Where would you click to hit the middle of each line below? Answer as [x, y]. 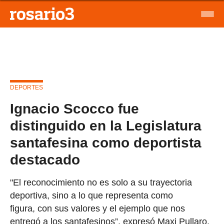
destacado [45, 160]
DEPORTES [26, 87]
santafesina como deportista [106, 143]
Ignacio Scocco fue [74, 109]
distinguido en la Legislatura [106, 126]
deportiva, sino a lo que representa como [91, 195]
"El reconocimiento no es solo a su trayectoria [101, 182]
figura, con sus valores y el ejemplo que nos [97, 208]
